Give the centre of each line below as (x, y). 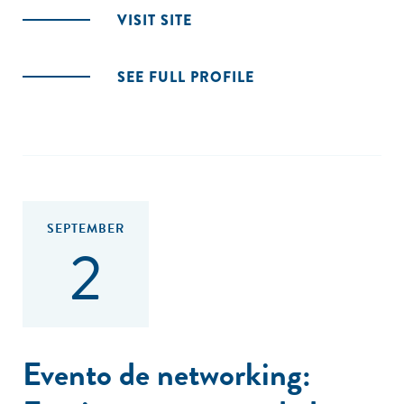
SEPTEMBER (86, 229)
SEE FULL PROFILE (186, 77)
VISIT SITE (155, 20)
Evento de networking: (167, 374)
